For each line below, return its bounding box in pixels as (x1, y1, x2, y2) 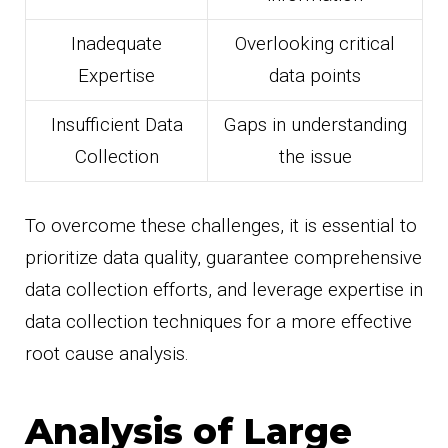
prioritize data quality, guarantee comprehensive (25, 246, 422, 270)
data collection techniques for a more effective (25, 310, 412, 334)
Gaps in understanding (223, 112, 407, 136)
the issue (278, 144, 352, 168)
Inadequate (71, 31, 162, 55)
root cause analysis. (25, 342, 189, 366)
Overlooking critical (235, 31, 395, 55)
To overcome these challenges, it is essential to (25, 214, 417, 238)
